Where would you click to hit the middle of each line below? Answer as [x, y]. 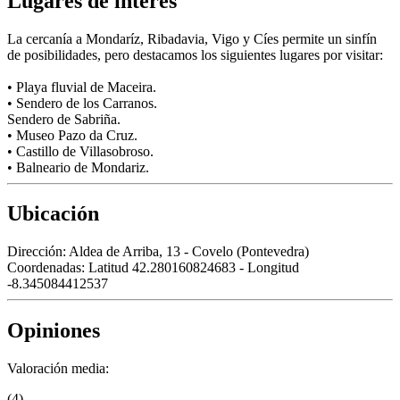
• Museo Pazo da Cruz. [72, 135]
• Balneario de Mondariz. [78, 167]
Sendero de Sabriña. [64, 119]
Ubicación [53, 214]
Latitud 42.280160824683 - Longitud [194, 268]
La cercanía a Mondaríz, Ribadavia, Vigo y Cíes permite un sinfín [192, 38]
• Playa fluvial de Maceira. [82, 87]
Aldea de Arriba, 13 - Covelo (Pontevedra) [189, 252]
